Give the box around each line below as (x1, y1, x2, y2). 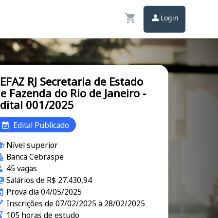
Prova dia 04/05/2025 (6, 186, 82, 197)
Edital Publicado (13, 119, 69, 130)
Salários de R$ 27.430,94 (6, 175, 92, 185)
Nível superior (6, 140, 58, 150)
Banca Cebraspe (6, 151, 64, 162)
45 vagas (6, 163, 37, 174)
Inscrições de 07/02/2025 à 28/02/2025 (6, 198, 145, 209)
